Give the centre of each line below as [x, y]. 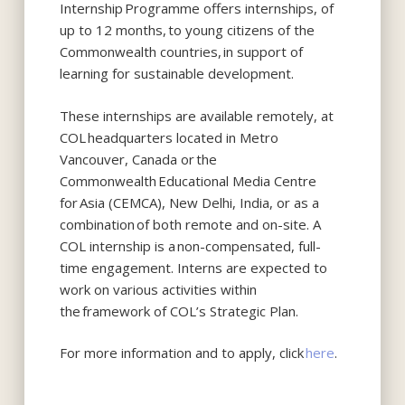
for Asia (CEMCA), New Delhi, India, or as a [190, 202]
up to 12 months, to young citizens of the [188, 30]
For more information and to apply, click [183, 353]
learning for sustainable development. [178, 73]
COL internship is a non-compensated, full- [191, 245]
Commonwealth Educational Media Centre [188, 180]
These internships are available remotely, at [197, 115]
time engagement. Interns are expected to [194, 267]
